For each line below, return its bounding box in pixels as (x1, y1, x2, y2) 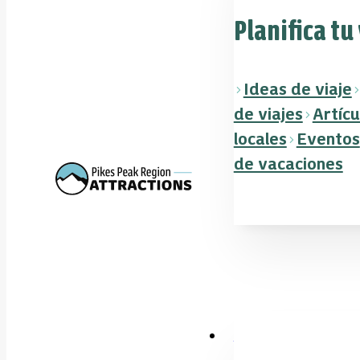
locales (233, 129, 287, 149)
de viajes (233, 104, 303, 125)
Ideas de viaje (243, 79, 352, 100)
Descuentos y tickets (233, 329, 358, 342)
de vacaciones (233, 153, 343, 174)
